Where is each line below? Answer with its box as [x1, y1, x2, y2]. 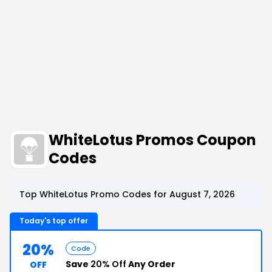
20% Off [90, 258, 126, 270]
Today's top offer [19, 216, 88, 226]
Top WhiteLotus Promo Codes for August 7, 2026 [19, 188, 235, 200]
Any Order [126, 258, 175, 270]
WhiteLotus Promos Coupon [49, 130, 256, 150]
